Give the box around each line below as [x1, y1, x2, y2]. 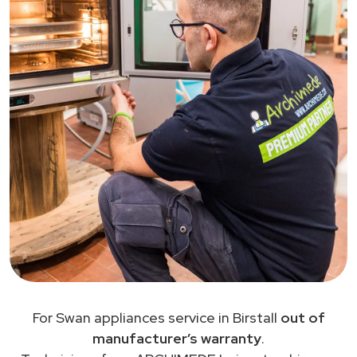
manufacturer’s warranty [92, 328, 261, 347]
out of [280, 308, 325, 327]
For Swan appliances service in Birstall [32, 308, 280, 327]
